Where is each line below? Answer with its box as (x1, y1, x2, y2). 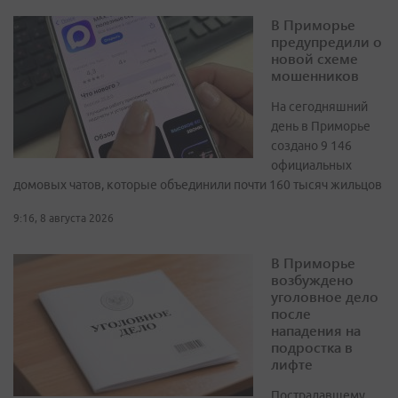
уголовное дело (271, 287, 378, 306)
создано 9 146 (271, 139, 352, 154)
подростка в (271, 338, 353, 357)
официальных (271, 158, 352, 173)
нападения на (271, 321, 361, 340)
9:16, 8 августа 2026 (13, 212, 114, 225)
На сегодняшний (271, 99, 368, 115)
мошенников (271, 66, 359, 85)
